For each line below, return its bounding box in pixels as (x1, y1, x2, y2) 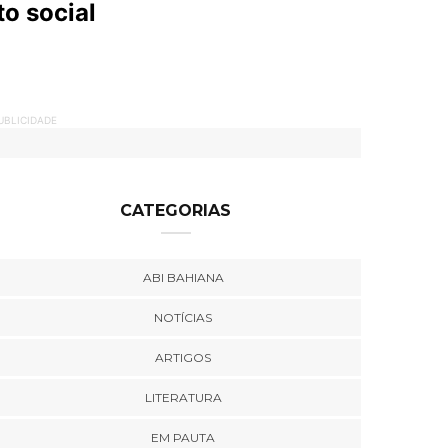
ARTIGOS (155, 350, 212, 365)
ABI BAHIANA (142, 270, 224, 285)
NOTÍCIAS (154, 310, 213, 325)
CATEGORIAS (120, 201, 232, 220)
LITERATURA (144, 390, 222, 405)
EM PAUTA (151, 430, 216, 445)
